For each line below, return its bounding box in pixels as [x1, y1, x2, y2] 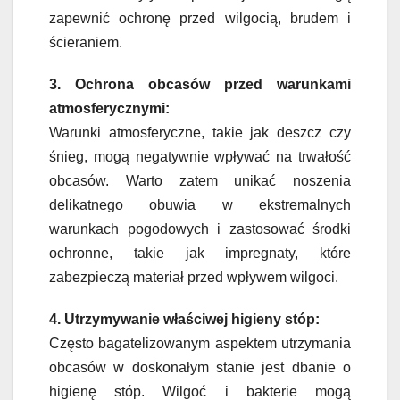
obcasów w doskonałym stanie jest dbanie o [49, 360, 351, 376]
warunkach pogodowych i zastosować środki [49, 221, 351, 237]
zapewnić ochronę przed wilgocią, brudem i [49, 11, 351, 27]
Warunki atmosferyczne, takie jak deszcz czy [49, 125, 351, 141]
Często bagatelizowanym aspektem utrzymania [49, 336, 351, 352]
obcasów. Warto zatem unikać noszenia [49, 173, 351, 189]
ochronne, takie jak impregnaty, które [49, 246, 351, 262]
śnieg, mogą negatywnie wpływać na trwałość [49, 149, 351, 165]
